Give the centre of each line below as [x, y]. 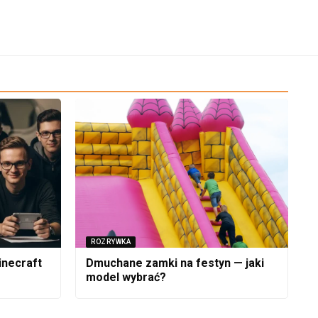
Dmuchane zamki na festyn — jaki [175, 263]
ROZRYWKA [111, 242]
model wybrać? [126, 278]
